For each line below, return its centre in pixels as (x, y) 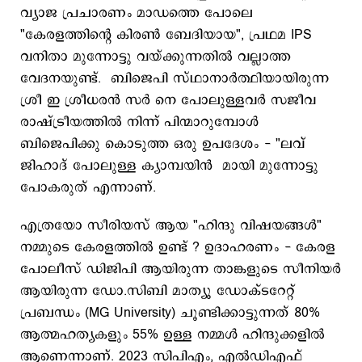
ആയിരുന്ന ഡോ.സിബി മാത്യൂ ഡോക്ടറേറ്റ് (158, 291)
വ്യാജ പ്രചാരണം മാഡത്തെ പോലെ (137, 13)
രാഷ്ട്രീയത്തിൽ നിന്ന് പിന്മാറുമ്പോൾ (139, 122)
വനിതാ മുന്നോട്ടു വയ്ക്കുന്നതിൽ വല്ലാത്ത (156, 57)
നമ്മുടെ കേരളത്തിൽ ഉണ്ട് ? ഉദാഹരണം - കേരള (178, 247)
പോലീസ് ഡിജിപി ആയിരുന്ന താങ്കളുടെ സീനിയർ (181, 269)
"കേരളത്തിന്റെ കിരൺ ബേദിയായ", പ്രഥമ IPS (166, 35)
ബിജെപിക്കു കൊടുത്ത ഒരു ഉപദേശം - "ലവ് (163, 144)
